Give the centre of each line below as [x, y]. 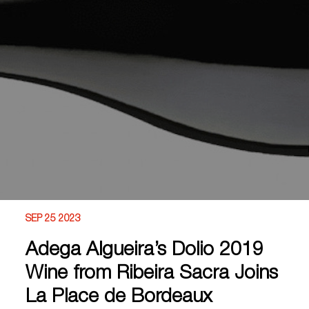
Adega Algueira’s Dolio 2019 [145, 251]
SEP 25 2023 [53, 219]
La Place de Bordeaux [119, 298]
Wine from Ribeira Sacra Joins [152, 275]
